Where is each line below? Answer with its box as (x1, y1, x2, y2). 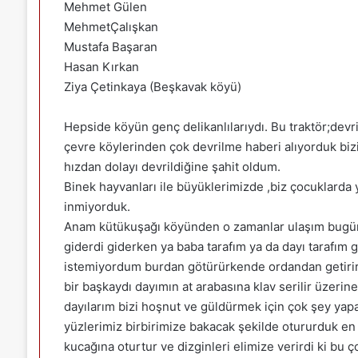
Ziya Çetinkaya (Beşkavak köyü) (63, 78, 241, 94)
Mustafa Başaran (63, 38, 157, 54)
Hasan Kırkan (63, 58, 139, 74)
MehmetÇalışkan (63, 18, 158, 34)
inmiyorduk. (63, 198, 130, 214)
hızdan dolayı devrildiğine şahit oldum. (63, 158, 280, 174)
